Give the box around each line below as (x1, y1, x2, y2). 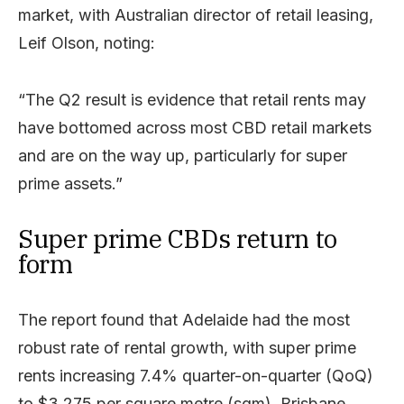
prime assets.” (18, 173, 123, 193)
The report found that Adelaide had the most (18, 309, 350, 329)
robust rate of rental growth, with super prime (18, 337, 356, 357)
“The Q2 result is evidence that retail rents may (18, 89, 366, 109)
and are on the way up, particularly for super (18, 145, 347, 165)
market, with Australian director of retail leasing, (18, 5, 373, 24)
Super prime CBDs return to (18, 221, 337, 255)
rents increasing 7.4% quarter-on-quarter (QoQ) (18, 365, 373, 385)
